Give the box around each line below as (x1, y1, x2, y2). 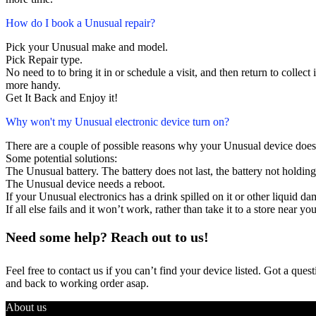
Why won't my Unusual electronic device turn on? (6, 116, 229, 128)
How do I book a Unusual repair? (6, 17, 155, 30)
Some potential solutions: (6, 152, 117, 165)
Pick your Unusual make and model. (6, 41, 168, 54)
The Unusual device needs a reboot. (6, 178, 165, 190)
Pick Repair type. (6, 54, 83, 66)
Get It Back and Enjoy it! (6, 92, 118, 104)
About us (6, 301, 47, 314)
